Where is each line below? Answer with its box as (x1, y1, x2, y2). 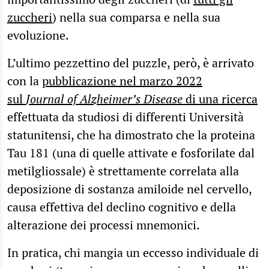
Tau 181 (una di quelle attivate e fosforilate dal (7, 144, 255, 161)
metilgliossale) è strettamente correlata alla (7, 162, 239, 179)
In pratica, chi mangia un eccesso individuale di (7, 244, 259, 261)
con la (7, 72, 42, 89)
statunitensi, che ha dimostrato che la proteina (7, 126, 255, 143)
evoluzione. (7, 26, 71, 43)
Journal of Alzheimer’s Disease (26, 90, 183, 107)
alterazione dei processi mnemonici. (7, 216, 202, 233)
